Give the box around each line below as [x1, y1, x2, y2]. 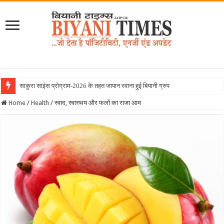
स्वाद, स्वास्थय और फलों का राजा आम [54, 99, 141, 106]
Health [31, 99, 49, 106]
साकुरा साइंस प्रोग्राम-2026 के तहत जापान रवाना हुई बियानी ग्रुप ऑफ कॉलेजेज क [19, 82, 210, 89]
